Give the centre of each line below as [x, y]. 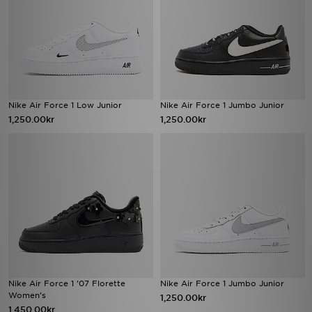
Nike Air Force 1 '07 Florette [67, 283]
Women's [27, 295]
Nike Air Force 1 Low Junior [65, 105]
